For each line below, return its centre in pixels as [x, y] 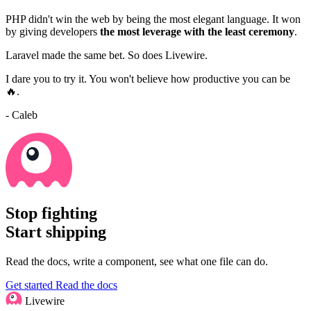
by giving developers [53, 32]
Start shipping [56, 232]
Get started [31, 285]
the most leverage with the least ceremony [197, 32]
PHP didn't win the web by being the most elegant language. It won [153, 19]
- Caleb [22, 115]
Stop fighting [51, 213]
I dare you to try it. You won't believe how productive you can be [148, 79]
